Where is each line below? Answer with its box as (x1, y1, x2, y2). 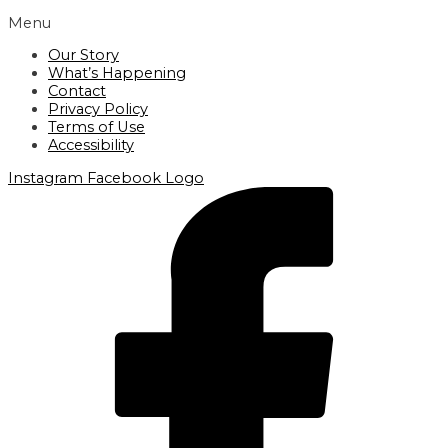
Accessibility (48, 136, 134, 155)
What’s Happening (48, 64, 186, 83)
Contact (48, 82, 106, 101)
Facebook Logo (87, 168, 204, 187)
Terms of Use (48, 118, 145, 137)
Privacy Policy (48, 100, 148, 119)
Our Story (48, 46, 119, 65)
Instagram (8, 168, 83, 187)
